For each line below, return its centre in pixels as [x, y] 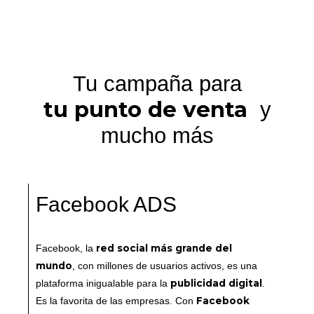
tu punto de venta [148, 109]
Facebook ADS [106, 204]
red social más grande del [164, 248]
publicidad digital [216, 283]
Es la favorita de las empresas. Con [116, 301]
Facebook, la [66, 248]
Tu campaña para [157, 83]
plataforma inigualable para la [103, 283]
